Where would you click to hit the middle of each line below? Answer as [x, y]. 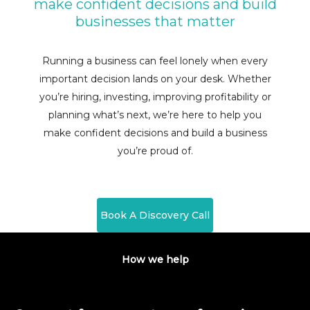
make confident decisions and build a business [155, 133]
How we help [155, 259]
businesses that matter [155, 21]
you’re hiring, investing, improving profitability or [155, 97]
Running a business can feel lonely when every [155, 61]
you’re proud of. [155, 151]
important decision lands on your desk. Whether [155, 79]
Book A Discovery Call [155, 215]
